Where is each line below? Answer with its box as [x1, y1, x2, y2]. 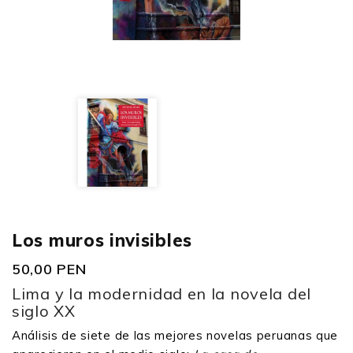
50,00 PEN [12, 260, 87, 279]
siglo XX [12, 301, 76, 321]
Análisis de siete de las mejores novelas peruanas [12, 328, 313, 344]
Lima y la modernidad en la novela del [12, 284, 311, 304]
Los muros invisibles [12, 229, 192, 252]
